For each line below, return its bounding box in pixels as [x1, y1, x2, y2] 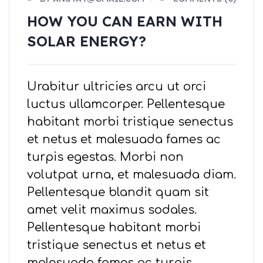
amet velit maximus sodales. [27, 203, 197, 217]
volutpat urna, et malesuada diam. [27, 168, 236, 182]
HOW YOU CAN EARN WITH [27, 12, 222, 31]
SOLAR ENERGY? [27, 32, 146, 50]
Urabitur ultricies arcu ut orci [27, 80, 206, 94]
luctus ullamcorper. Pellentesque [27, 97, 225, 112]
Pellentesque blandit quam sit [27, 186, 209, 200]
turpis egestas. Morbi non [27, 150, 184, 164]
